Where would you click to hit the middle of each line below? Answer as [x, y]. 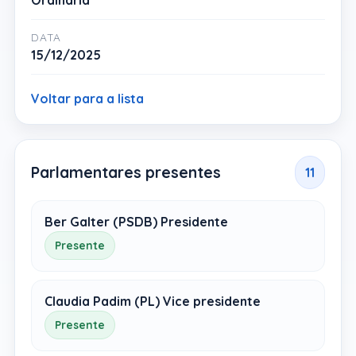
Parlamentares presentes [126, 172]
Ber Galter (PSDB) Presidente [136, 222]
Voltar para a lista [87, 99]
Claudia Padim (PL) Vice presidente [153, 301]
